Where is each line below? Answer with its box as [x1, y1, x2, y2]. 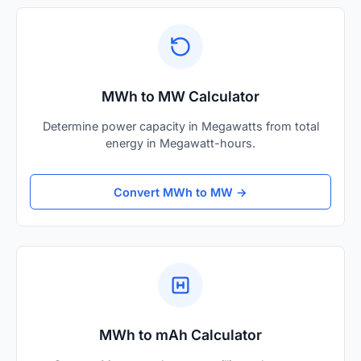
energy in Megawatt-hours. [106, 136, 255, 151]
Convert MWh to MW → [114, 185, 247, 199]
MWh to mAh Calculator [99, 326, 262, 344]
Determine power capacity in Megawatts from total [42, 119, 319, 134]
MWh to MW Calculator [102, 88, 259, 106]
